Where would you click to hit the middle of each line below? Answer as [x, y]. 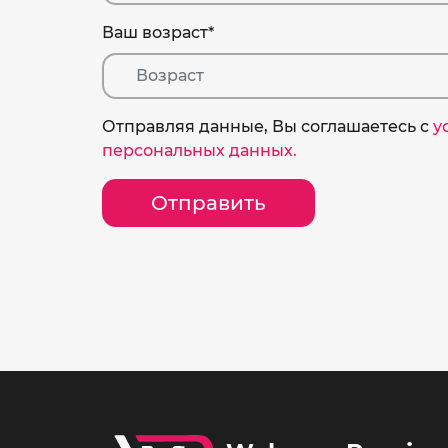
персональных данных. [199, 150]
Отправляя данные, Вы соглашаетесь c [267, 126]
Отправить [208, 202]
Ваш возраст [155, 33]
